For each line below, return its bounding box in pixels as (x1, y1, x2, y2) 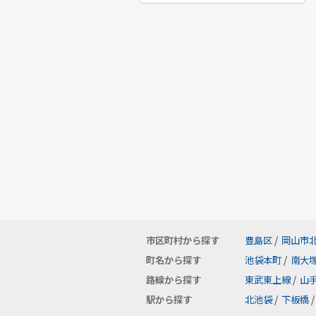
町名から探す (146, 253, 201, 267)
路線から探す (146, 273, 201, 286)
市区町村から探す (146, 233, 219, 247)
